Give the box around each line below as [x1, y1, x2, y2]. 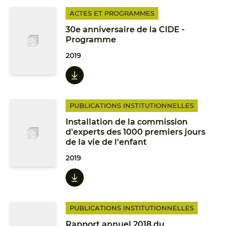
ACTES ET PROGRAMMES [70, 9, 154, 17]
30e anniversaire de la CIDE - [66, 25, 185, 34]
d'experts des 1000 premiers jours [66, 127, 205, 137]
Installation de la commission [66, 117, 188, 127]
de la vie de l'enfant [66, 137, 147, 147]
